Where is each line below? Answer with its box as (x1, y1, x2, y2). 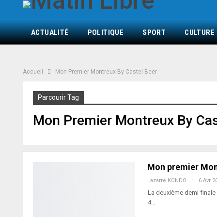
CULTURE (185, 28, 215, 37)
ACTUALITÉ (31, 28, 69, 37)
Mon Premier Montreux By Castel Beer (55, 68, 157, 75)
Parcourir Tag (38, 93, 79, 101)
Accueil (23, 68, 43, 75)
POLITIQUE (87, 28, 124, 37)
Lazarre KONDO (147, 177, 188, 184)
